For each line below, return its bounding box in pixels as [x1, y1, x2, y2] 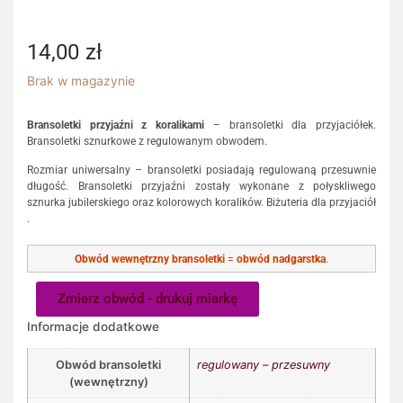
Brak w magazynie [27, 74, 135, 89]
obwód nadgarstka [237, 252, 326, 265]
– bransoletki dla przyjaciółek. [204, 118, 377, 131]
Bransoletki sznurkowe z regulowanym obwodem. [27, 134, 267, 148]
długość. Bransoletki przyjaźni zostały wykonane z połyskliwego [27, 180, 376, 193]
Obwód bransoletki [56, 357, 161, 372]
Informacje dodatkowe [27, 318, 159, 334]
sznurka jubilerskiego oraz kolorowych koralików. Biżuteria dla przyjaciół [27, 196, 376, 210]
